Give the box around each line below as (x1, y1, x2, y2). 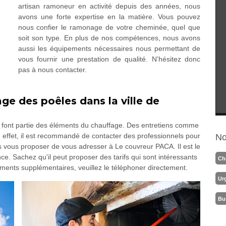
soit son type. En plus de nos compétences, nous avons (18, 34, 201, 42)
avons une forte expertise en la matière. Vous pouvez (18, 13, 201, 21)
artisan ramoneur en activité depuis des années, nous (18, 2, 201, 10)
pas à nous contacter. (18, 66, 87, 74)
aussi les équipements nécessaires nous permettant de (18, 44, 201, 52)
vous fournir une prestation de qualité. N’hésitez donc (18, 55, 201, 63)
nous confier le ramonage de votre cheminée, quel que (18, 23, 201, 31)
